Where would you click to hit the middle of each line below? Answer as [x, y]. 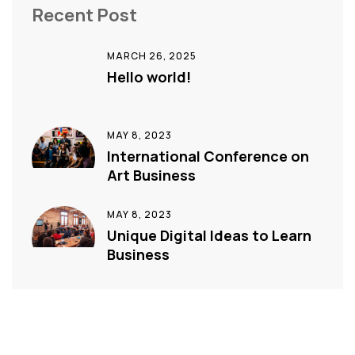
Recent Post [84, 15]
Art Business [151, 175]
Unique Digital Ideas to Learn [209, 235]
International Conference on [208, 156]
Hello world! [149, 77]
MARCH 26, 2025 [152, 56]
